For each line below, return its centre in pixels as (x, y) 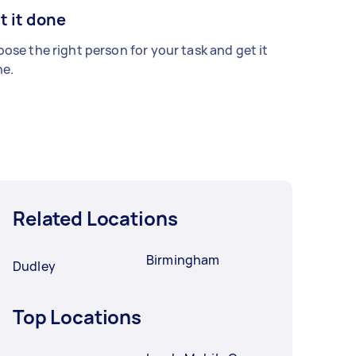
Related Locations (95, 218)
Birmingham (183, 259)
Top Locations (77, 316)
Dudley (34, 266)
